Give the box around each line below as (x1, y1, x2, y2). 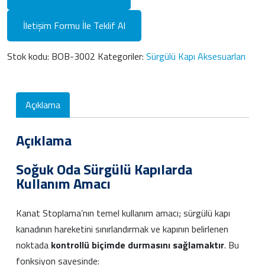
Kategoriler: (98, 49, 146, 63)
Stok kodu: (7, 49, 51, 63)
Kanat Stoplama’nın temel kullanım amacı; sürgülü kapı (16, 205, 230, 220)
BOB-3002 (51, 49, 95, 63)
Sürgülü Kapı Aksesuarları (146, 49, 245, 63)
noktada (16, 237, 51, 252)
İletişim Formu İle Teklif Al (23, 18, 125, 33)
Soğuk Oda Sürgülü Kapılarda (16, 158, 192, 180)
